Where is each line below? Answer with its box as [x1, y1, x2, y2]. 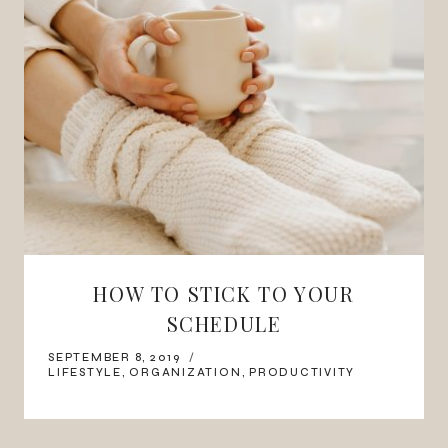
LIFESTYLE [48, 365, 122, 379]
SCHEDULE [166, 309, 282, 337]
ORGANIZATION [129, 365, 242, 379]
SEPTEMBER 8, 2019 [48, 350, 181, 364]
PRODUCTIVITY [249, 365, 356, 379]
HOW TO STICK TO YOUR [93, 279, 355, 307]
